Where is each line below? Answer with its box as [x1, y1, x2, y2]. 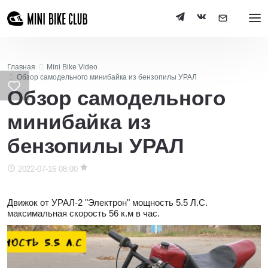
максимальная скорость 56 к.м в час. [7, 208, 160, 218]
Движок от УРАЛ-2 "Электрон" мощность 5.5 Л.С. [7, 197, 208, 208]
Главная [7, 63, 35, 71]
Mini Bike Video [46, 63, 98, 71]
